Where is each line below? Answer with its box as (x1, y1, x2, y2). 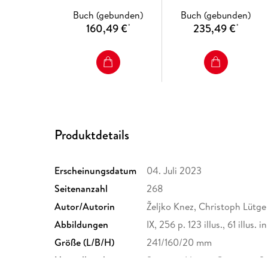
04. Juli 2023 (147, 163, 202, 177)
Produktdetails (54, 125, 130, 144)
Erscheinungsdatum (54, 163, 137, 177)
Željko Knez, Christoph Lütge (147, 199, 267, 213)
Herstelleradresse (54, 253, 126, 267)
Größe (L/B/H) (54, 235, 115, 249)
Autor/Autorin (54, 199, 115, 213)
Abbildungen (54, 217, 109, 231)
